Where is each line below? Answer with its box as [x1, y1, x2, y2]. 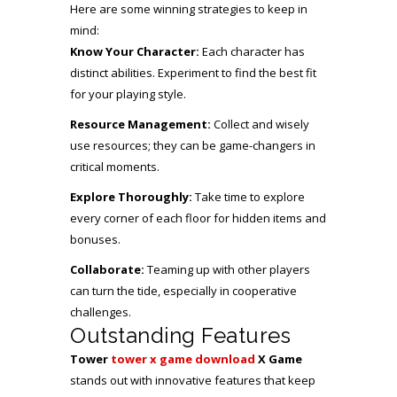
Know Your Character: [70, 43, 199, 59]
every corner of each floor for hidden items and [70, 210, 326, 226]
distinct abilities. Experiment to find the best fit [70, 65, 316, 81]
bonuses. [70, 231, 121, 247]
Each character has [199, 43, 305, 59]
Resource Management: [70, 116, 211, 132]
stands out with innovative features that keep [70, 372, 315, 388]
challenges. [70, 304, 131, 320]
